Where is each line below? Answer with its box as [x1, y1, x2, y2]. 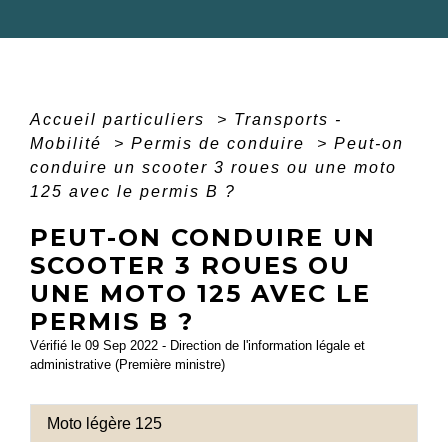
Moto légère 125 [47, 414, 162, 432]
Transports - [234, 111, 342, 129]
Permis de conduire [131, 135, 311, 153]
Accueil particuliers [30, 111, 211, 129]
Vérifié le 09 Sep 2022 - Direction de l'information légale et [30, 338, 365, 354]
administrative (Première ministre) [30, 357, 225, 373]
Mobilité [30, 135, 108, 153]
